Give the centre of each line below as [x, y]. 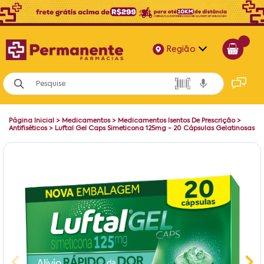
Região [180, 49]
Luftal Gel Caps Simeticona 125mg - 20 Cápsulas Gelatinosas [155, 128]
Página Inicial [32, 121]
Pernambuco [196, 150]
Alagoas [196, 83]
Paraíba [196, 128]
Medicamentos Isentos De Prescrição [176, 121]
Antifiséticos [28, 128]
